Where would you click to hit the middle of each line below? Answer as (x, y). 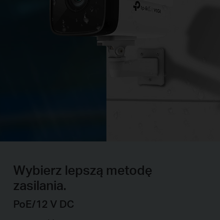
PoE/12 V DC (43, 204)
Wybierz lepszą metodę (82, 169)
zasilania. (40, 185)
